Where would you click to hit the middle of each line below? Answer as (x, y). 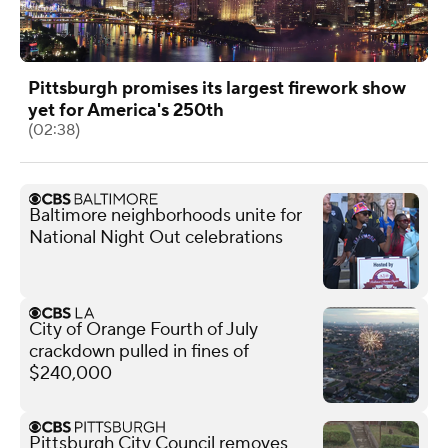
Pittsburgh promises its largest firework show (217, 88)
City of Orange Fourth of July (143, 329)
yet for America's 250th (126, 110)
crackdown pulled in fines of (139, 351)
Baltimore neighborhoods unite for (165, 215)
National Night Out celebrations (156, 237)
